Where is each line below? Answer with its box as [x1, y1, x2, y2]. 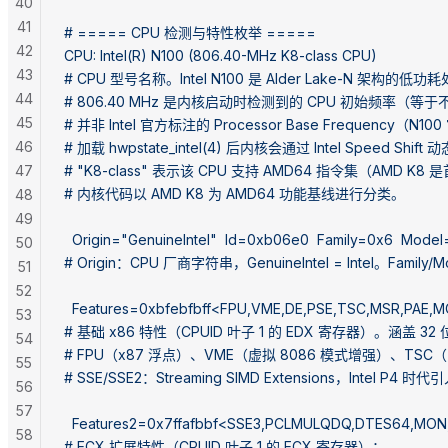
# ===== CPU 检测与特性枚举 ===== [64, 23, 316, 41]
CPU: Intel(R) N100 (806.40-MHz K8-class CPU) [64, 46, 377, 64]
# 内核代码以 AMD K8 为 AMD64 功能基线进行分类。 [64, 184, 405, 202]
